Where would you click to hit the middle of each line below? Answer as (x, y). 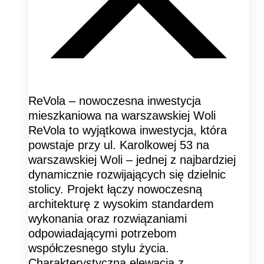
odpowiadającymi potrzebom (103, 233)
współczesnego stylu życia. (99, 248)
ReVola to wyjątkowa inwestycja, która (128, 130)
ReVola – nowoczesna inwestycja (115, 100)
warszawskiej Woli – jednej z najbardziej (132, 159)
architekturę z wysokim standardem (121, 204)
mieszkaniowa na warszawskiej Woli (122, 115)
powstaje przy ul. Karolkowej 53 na (119, 145)
